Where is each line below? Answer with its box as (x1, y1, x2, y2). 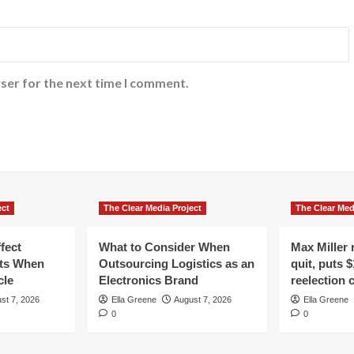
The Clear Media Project (104, 202, 201, 213)
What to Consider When (99, 239, 230, 254)
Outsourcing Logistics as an (99, 256, 254, 270)
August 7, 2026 (174, 294, 232, 304)
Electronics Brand (99, 273, 198, 287)
